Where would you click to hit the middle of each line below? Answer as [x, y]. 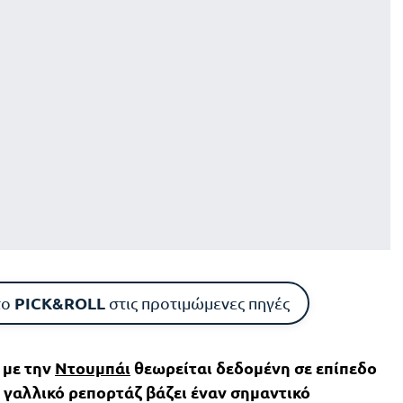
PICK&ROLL [59, 303]
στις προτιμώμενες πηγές [197, 303]
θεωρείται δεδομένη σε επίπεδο [254, 368]
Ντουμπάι [93, 368]
